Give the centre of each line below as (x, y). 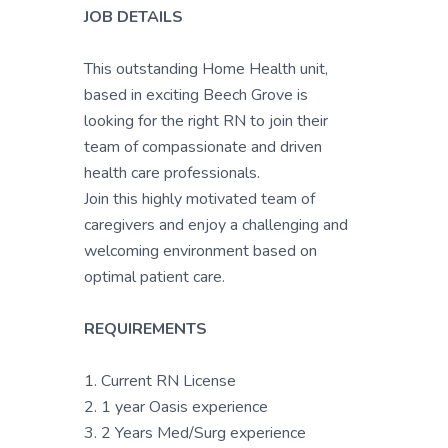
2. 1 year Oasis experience (176, 407)
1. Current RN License (160, 381)
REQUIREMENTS (145, 329)
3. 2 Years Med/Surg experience (195, 433)
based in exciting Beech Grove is (196, 95)
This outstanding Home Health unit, (206, 69)
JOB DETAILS (133, 17)
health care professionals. (172, 173)
